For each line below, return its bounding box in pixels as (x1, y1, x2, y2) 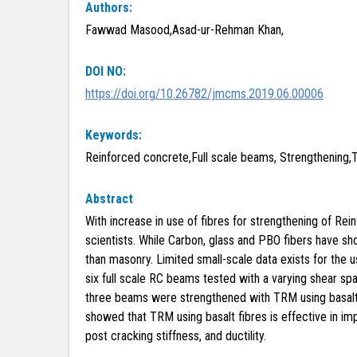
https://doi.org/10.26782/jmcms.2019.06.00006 (85, 86, 324, 101)
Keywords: (85, 127, 142, 143)
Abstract (85, 191, 133, 206)
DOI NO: (85, 64, 126, 79)
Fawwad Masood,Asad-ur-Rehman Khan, (85, 22, 284, 37)
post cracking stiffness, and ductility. (85, 328, 266, 343)
